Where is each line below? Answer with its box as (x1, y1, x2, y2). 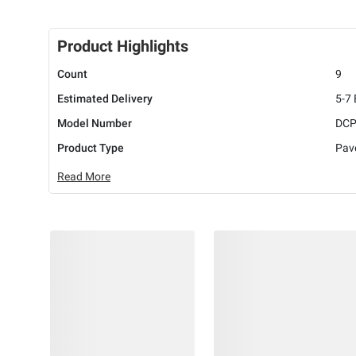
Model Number (57, 117, 132, 130)
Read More (57, 170, 110, 184)
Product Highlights (57, 37, 188, 56)
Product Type (57, 141, 124, 155)
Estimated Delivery (57, 92, 153, 106)
